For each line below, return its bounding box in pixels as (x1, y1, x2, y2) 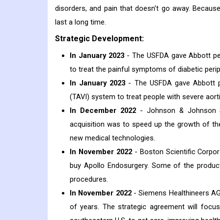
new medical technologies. (70, 134, 155, 143)
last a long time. (55, 18, 106, 27)
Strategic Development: (55, 34, 144, 44)
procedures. (70, 175, 108, 184)
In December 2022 (70, 106, 136, 115)
